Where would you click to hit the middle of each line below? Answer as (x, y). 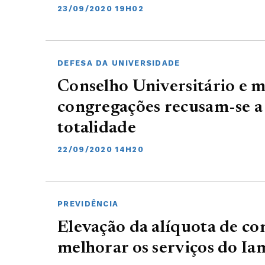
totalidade (97, 129)
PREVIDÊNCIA (88, 204)
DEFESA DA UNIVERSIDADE (119, 63)
